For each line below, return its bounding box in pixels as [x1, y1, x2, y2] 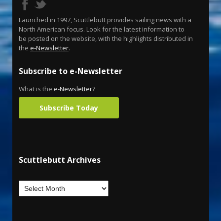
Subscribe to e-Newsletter [19, 66, 122, 77]
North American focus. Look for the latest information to [19, 25, 184, 34]
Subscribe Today [39, 103, 98, 113]
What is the [19, 84, 54, 94]
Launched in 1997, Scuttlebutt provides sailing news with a [19, 15, 191, 25]
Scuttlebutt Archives [19, 154, 101, 166]
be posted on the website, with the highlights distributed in [19, 34, 193, 43]
